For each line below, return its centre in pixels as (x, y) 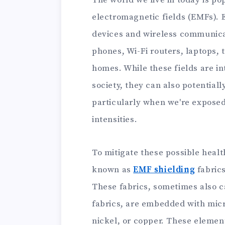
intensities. (115, 120)
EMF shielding (164, 170)
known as (113, 170)
